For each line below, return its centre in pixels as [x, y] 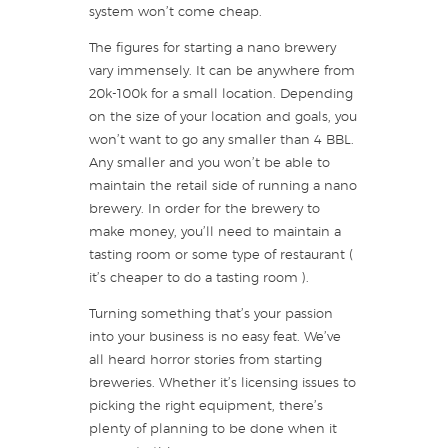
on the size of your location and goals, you [223, 117]
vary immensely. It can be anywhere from [222, 71]
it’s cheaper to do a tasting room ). [199, 278]
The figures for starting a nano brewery [212, 48]
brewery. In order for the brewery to [204, 209]
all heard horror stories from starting [205, 360]
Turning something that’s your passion [211, 314]
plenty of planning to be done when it [213, 429]
